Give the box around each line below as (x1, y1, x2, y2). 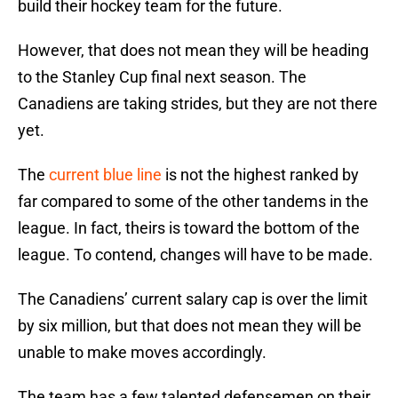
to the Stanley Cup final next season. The (18, 68, 306, 87)
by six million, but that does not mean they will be (18, 316, 362, 336)
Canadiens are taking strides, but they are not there (18, 94, 378, 114)
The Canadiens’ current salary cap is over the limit (18, 290, 368, 309)
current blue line (49, 165, 162, 185)
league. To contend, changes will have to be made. (18, 245, 373, 265)
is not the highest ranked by (162, 165, 359, 185)
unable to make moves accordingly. (18, 343, 267, 362)
